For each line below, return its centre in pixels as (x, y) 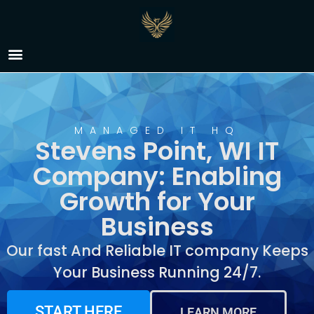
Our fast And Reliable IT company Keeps (157, 251)
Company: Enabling (157, 176)
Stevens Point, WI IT (157, 151)
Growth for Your (157, 202)
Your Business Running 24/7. (157, 272)
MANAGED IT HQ (157, 130)
